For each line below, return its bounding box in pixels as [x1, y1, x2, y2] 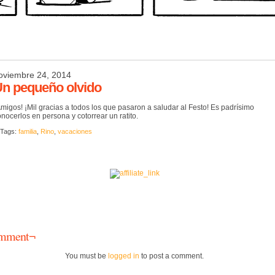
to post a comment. [139, 252, 204, 260]
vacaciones [58, 128, 92, 135]
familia [18, 128, 37, 135]
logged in [108, 252, 139, 260]
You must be [65, 252, 108, 260]
